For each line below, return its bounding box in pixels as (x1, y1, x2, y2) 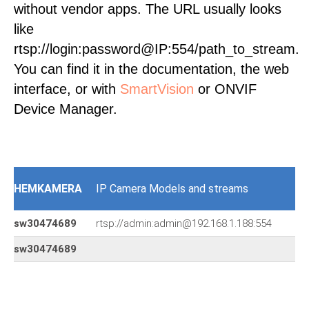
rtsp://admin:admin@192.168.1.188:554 (96, 217, 272, 230)
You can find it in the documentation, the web (14, 61, 289, 77)
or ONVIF (194, 81, 257, 97)
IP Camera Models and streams (96, 182, 248, 195)
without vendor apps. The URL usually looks (14, 1, 281, 17)
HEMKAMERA (14, 182, 82, 195)
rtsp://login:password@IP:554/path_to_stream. (14, 41, 299, 57)
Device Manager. (14, 101, 117, 117)
